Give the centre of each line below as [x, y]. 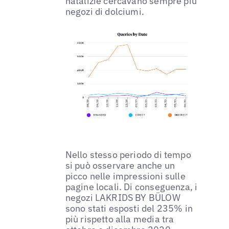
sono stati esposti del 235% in [129, 209]
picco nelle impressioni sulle [125, 176]
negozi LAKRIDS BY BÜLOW [123, 198]
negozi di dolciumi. [105, 11]
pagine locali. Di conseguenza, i [131, 187]
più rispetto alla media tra [120, 219]
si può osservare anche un [120, 166]
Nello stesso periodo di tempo [128, 155]
